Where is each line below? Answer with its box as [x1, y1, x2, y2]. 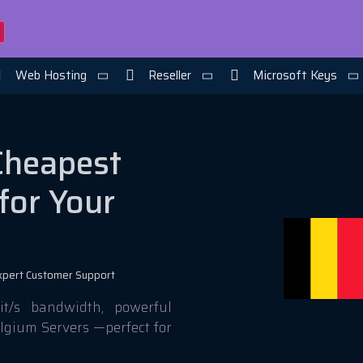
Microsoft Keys [252, 66, 337, 85]
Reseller [147, 66, 191, 85]
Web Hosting [15, 66, 87, 85]
